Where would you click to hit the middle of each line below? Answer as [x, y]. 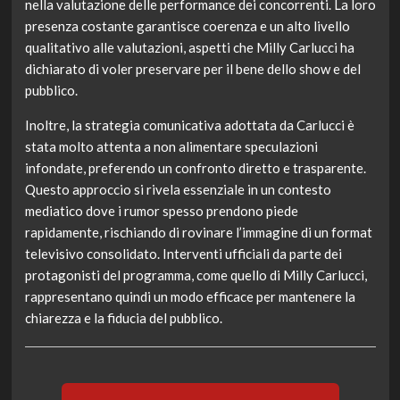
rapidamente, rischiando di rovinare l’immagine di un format [198, 233]
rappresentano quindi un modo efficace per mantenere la [190, 297]
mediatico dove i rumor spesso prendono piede [161, 211]
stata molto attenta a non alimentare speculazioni [171, 147]
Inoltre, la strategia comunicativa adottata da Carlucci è [189, 125]
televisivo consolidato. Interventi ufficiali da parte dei [183, 254]
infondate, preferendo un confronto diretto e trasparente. [195, 168]
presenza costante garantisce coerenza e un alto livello [187, 26]
